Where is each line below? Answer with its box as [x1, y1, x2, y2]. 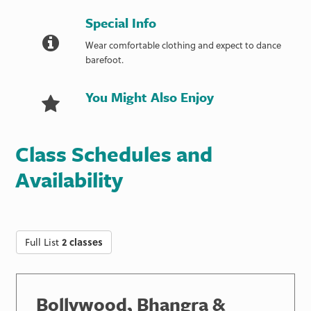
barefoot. [85, 52, 124, 66]
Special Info [85, 12, 157, 32]
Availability [15, 165, 123, 195]
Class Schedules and [15, 139, 212, 169]
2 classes [61, 235, 103, 250]
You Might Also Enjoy [85, 87, 215, 106]
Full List [24, 235, 62, 250]
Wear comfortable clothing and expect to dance [85, 37, 282, 51]
